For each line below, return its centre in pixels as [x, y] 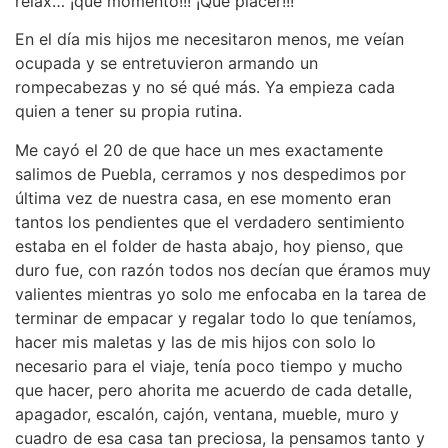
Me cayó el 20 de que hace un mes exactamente [199, 149]
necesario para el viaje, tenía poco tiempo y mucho [209, 365]
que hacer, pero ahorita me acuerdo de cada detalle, [213, 389]
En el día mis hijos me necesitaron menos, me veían [209, 39]
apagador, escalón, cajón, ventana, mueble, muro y [207, 413]
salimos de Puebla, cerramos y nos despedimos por [210, 173]
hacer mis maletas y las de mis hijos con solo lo [195, 341]
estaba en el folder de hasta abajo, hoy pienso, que [209, 245]
